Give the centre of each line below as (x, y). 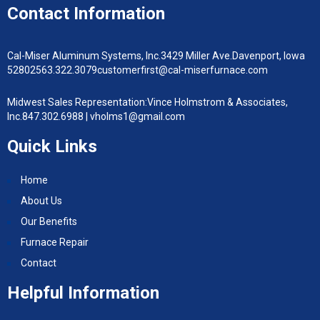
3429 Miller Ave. (196, 55)
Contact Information (86, 13)
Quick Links (52, 146)
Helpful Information (83, 292)
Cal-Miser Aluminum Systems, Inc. (84, 55)
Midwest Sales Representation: (77, 102)
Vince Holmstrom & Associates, (217, 102)
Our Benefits (49, 221)
